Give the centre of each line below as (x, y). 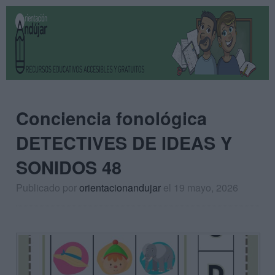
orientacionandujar (120, 188)
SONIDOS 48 (69, 167)
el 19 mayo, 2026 (201, 188)
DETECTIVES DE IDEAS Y (124, 143)
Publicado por (48, 188)
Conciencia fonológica (111, 118)
